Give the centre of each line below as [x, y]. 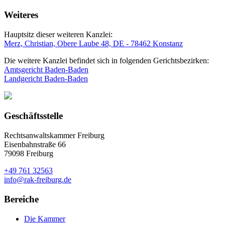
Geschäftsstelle [33, 116]
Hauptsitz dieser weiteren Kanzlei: [58, 34]
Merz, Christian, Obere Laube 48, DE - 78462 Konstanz [93, 43]
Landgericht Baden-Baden [46, 78]
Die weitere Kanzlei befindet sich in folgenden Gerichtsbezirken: [106, 60]
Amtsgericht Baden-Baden [46, 69]
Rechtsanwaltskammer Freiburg [54, 136]
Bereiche [21, 199]
